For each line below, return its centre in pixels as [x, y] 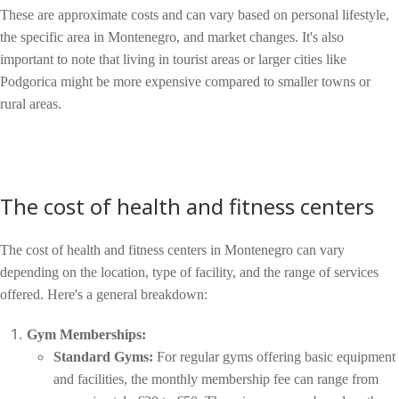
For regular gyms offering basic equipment [274, 357]
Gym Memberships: [86, 335]
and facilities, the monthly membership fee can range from [216, 379]
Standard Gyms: [103, 357]
